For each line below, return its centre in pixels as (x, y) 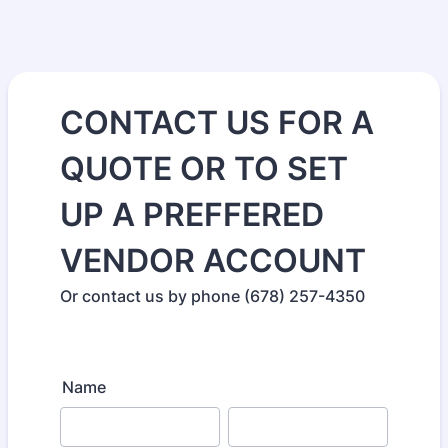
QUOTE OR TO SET (204, 168)
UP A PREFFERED (192, 214)
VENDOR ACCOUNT (213, 260)
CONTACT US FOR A (217, 122)
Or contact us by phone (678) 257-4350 (212, 296)
